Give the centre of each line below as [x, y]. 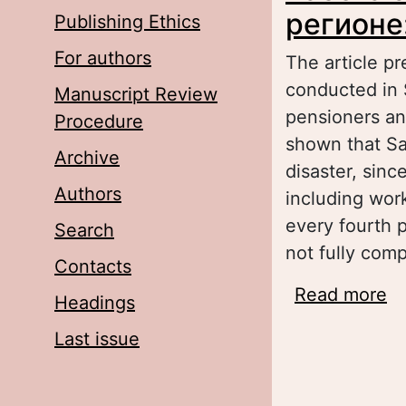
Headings [95, 303]
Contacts [93, 266]
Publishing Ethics [127, 22]
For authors [103, 58]
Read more [341, 295]
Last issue [97, 339]
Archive [87, 158]
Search [84, 230]
